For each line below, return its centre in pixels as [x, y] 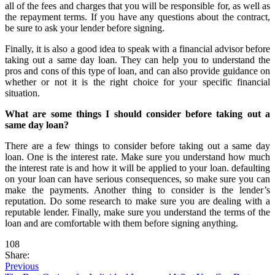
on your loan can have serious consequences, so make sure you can [137, 179]
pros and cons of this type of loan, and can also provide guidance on [137, 71]
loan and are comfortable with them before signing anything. [122, 223]
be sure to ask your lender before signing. [85, 28]
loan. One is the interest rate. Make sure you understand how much [137, 157]
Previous [22, 266]
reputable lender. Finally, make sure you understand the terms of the [137, 212]
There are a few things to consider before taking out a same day [137, 145]
